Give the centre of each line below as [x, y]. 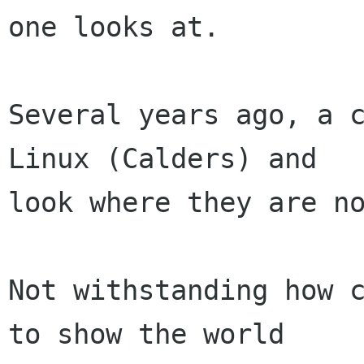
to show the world [146, 334]
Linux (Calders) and [162, 159]
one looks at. [114, 27]
